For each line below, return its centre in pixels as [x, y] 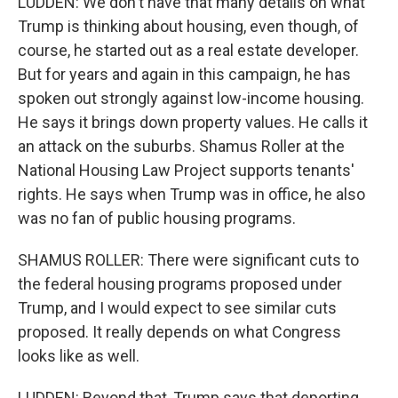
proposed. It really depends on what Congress [179, 332]
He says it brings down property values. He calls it [193, 122]
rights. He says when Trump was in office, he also [191, 194]
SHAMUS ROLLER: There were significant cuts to [188, 260]
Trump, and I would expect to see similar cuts [177, 308]
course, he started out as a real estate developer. [188, 50]
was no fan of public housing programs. [157, 218]
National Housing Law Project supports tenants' [186, 170]
